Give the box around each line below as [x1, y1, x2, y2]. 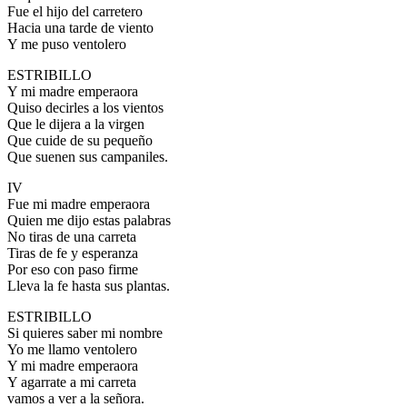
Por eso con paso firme [7, 262, 138, 278]
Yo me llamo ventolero [7, 342, 137, 358]
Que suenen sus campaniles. [7, 149, 168, 165]
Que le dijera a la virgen [7, 116, 144, 133]
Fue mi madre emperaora [7, 196, 150, 213]
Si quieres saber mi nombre [7, 325, 163, 342]
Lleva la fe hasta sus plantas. [7, 278, 170, 294]
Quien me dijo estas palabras [7, 213, 171, 229]
